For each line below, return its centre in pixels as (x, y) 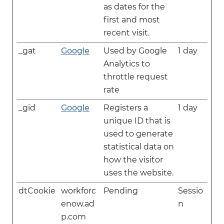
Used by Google (135, 51)
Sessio (190, 191)
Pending (121, 191)
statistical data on (139, 147)
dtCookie (37, 191)
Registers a (126, 108)
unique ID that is (137, 121)
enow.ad (78, 204)
